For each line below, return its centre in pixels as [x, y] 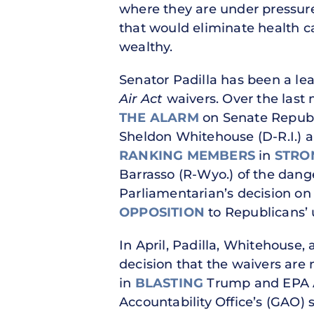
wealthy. [146, 47]
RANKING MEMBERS [187, 155]
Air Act [141, 98]
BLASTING [169, 283]
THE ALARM [159, 117]
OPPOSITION [162, 212]
